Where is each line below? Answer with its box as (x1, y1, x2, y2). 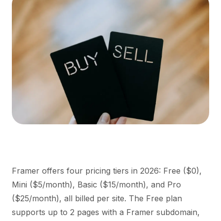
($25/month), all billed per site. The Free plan (12, 193, 182, 203)
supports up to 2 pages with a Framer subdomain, (12, 207, 200, 217)
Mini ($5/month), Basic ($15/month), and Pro (12, 179, 181, 189)
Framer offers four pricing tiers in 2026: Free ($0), (12, 165, 202, 176)
